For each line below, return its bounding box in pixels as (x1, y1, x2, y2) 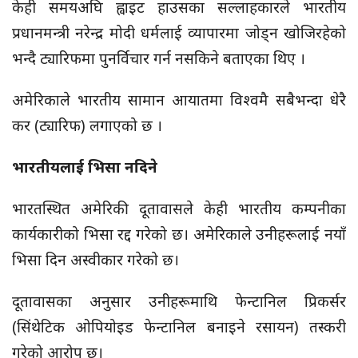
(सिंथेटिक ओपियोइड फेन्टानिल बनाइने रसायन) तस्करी (12, 316, 346, 338)
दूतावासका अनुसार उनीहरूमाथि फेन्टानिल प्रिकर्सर (12, 291, 346, 312)
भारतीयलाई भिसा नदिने (12, 157, 157, 178)
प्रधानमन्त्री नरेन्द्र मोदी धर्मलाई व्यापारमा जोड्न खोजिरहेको (12, 22, 346, 44)
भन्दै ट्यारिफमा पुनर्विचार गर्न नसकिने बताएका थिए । (12, 48, 305, 70)
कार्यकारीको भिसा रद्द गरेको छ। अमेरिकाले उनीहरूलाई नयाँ (12, 224, 346, 245)
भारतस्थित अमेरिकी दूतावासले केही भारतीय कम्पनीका (12, 198, 346, 220)
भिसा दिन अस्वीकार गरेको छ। (12, 249, 179, 271)
